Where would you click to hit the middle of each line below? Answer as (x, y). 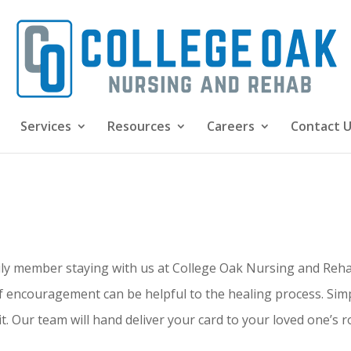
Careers (231, 126)
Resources (139, 126)
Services (46, 126)
